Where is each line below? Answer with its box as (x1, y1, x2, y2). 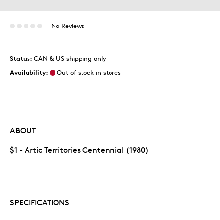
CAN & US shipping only (34, 55, 106, 62)
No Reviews (51, 22, 84, 30)
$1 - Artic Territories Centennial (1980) (10, 145, 149, 155)
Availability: (10, 68, 48, 76)
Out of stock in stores (57, 68, 121, 76)
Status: (10, 55, 34, 62)
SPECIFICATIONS (10, 198, 69, 207)
